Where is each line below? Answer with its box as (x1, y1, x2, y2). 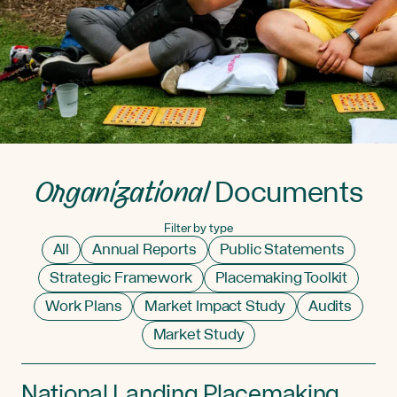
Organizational (34, 167, 209, 220)
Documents (208, 168, 363, 218)
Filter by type (164, 218, 233, 238)
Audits (307, 292, 352, 319)
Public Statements (219, 236, 345, 262)
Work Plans (45, 292, 122, 319)
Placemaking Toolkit (214, 264, 348, 291)
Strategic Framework (49, 264, 192, 291)
